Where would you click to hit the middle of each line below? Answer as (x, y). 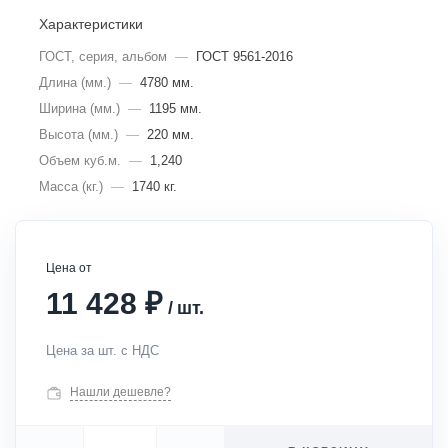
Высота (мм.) (78, 134)
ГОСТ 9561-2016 (244, 56)
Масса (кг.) (71, 186)
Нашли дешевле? (120, 392)
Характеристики (91, 24)
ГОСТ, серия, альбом (103, 56)
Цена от (69, 268)
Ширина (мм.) (79, 108)
